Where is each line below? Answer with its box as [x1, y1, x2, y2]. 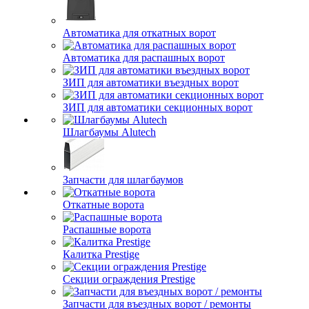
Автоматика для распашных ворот [63, 52, 225, 63]
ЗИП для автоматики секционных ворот [63, 101, 252, 113]
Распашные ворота [63, 223, 151, 235]
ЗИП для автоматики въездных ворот [63, 77, 239, 88]
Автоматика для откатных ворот [63, 27, 216, 39]
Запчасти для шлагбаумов [63, 174, 183, 186]
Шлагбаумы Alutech [63, 126, 156, 138]
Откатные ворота [63, 199, 144, 210]
